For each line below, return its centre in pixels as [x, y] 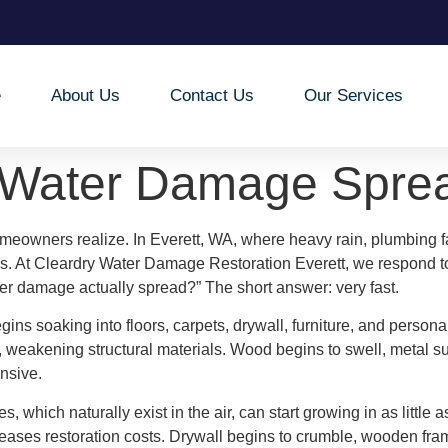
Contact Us [212, 95]
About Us [86, 95]
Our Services [354, 95]
